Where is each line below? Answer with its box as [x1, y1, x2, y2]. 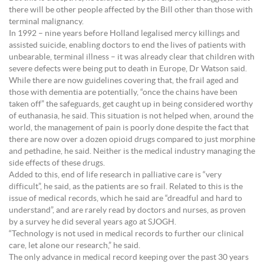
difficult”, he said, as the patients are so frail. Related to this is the [9, 183, 243, 191]
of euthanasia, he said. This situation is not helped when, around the [9, 112, 253, 120]
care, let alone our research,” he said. [9, 242, 140, 250]
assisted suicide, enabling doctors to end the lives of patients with [9, 41, 246, 49]
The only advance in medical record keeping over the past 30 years [9, 253, 249, 262]
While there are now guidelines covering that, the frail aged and [9, 77, 239, 85]
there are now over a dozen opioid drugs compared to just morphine [9, 136, 255, 144]
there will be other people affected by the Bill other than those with [9, 6, 253, 14]
